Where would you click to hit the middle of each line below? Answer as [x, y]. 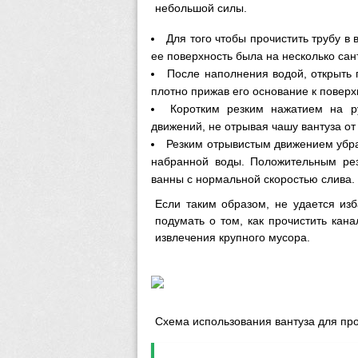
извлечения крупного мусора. [233, 237]
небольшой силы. [201, 8]
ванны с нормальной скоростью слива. [253, 179]
